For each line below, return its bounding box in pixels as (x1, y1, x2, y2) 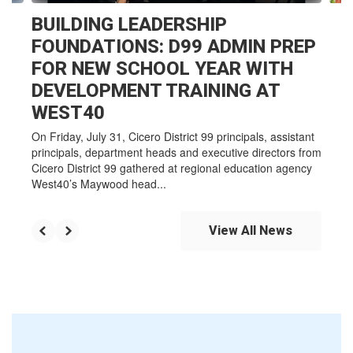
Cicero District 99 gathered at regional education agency (32, 160, 312, 176)
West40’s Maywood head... (32, 176, 166, 192)
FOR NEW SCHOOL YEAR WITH (32, 58, 293, 80)
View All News (209, 223, 293, 239)
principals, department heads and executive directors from (32, 144, 321, 161)
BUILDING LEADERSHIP (32, 13, 227, 36)
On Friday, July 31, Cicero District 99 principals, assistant (32, 128, 314, 145)
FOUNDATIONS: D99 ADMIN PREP (32, 35, 316, 58)
